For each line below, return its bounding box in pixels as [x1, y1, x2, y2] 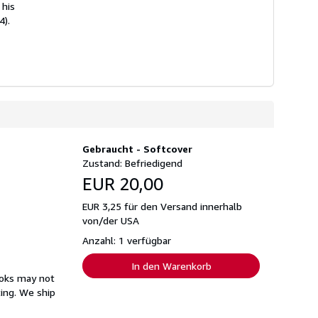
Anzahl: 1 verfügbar [82, 234, 171, 246]
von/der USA [82, 214, 139, 226]
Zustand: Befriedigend [82, 156, 182, 169]
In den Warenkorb [131, 259, 212, 272]
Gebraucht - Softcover [82, 142, 192, 155]
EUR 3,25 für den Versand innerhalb [82, 199, 242, 212]
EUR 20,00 [82, 173, 163, 194]
